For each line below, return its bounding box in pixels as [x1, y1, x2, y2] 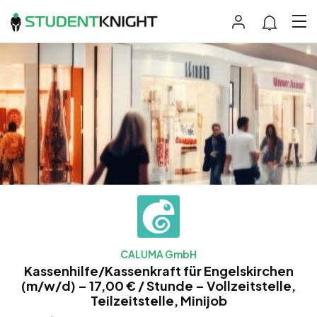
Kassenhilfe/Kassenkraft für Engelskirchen [23, 262, 294, 279]
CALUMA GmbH [120, 247, 197, 260]
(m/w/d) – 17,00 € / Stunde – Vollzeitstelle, [21, 277, 296, 294]
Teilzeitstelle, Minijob [90, 292, 227, 309]
